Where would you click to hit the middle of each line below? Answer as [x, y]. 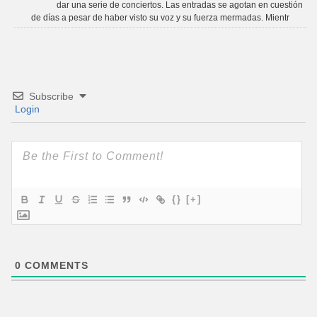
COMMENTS [55, 266]
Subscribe [51, 97]
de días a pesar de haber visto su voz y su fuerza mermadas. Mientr [160, 18]
